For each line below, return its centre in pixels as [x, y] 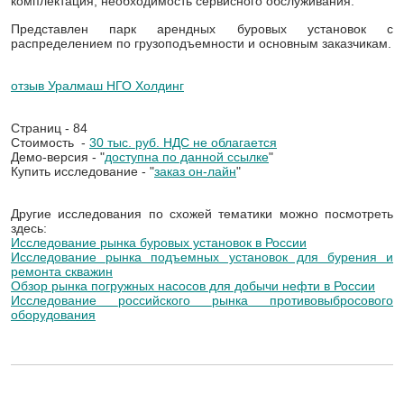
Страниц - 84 [49, 128]
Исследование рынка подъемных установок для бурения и [202, 257]
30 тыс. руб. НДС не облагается [183, 142]
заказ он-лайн [195, 171]
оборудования [53, 315]
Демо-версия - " [58, 157]
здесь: [29, 228]
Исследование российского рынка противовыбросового [202, 300]
